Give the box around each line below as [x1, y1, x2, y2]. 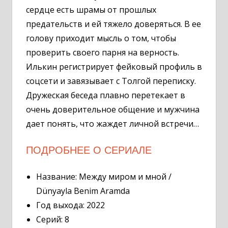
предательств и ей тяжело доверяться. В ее [26, 18, 201, 30]
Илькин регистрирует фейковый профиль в [26, 61, 202, 72]
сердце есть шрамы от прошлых [26, 4, 156, 15]
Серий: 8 [36, 213, 69, 225]
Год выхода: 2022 [36, 199, 105, 211]
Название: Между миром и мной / [36, 170, 172, 182]
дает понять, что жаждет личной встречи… [26, 118, 199, 129]
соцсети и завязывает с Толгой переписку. [26, 75, 196, 87]
